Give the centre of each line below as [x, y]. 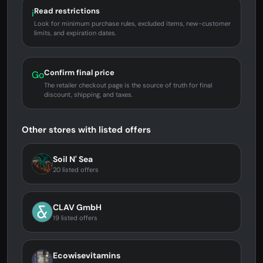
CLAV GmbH [77, 207]
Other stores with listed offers [86, 130]
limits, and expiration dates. [75, 33]
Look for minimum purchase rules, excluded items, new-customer [132, 23]
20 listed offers [76, 170]
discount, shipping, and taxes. [88, 95]
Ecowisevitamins [87, 255]
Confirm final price [79, 73]
